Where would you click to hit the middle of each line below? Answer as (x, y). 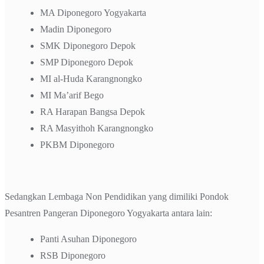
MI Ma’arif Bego (72, 95)
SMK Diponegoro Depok (88, 45)
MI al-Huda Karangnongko (91, 78)
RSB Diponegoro (73, 255)
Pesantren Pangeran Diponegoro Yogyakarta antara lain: (108, 213)
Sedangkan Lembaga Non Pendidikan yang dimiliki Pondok (117, 196)
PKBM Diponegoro (77, 144)
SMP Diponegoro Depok (87, 62)
